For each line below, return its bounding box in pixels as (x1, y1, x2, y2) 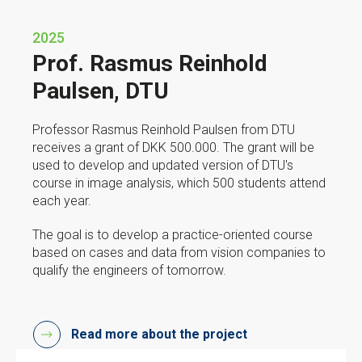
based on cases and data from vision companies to (32, 244, 326, 260)
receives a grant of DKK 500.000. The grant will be (32, 139, 314, 155)
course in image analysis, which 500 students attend (32, 175, 326, 191)
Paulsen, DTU (32, 77, 169, 104)
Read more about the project (71, 326, 247, 342)
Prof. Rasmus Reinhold (32, 49, 267, 77)
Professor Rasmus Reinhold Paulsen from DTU (32, 121, 295, 137)
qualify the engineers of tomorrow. (32, 262, 226, 278)
